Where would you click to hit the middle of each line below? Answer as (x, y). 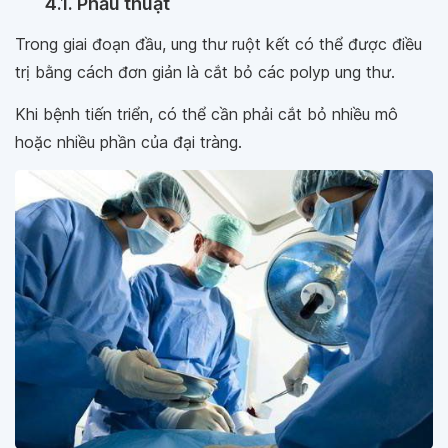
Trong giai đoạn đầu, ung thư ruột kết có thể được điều (218, 44)
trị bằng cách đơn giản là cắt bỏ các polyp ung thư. (205, 72)
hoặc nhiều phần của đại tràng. (128, 142)
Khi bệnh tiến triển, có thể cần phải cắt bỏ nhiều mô (206, 114)
